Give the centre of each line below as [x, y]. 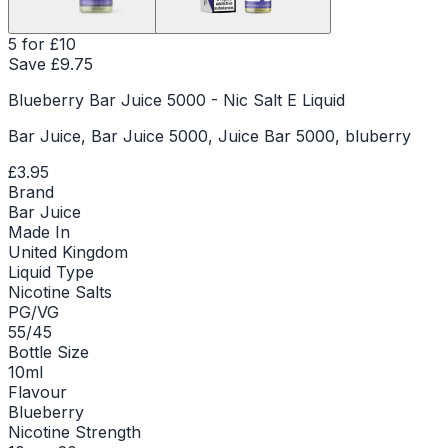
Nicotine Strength [74, 431]
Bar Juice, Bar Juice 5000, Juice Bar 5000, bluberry [209, 135]
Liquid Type [51, 271]
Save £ [34, 63]
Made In [39, 231]
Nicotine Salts [60, 291]
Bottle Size [48, 351]
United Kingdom [68, 251]
